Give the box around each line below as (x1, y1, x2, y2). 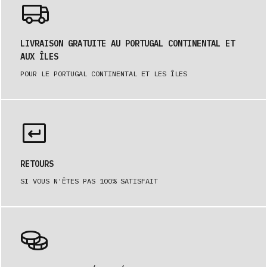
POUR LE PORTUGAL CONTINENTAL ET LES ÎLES (20, 69, 187, 78)
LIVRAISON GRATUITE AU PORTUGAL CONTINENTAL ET (20, 38, 235, 49)
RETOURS (20, 159, 54, 169)
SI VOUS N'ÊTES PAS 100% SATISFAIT (20, 176, 158, 185)
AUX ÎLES (20, 51, 58, 62)
